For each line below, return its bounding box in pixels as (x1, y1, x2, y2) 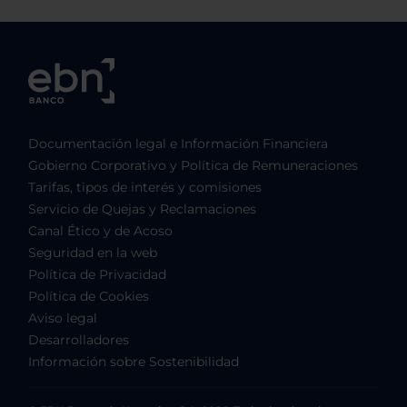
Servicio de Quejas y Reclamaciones (28, 202, 256, 217)
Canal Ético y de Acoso (28, 223, 173, 239)
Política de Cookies (28, 289, 149, 304)
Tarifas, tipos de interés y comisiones (28, 180, 262, 195)
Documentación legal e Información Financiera (28, 136, 328, 152)
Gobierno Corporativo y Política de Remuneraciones (28, 158, 358, 174)
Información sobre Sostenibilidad (28, 354, 239, 370)
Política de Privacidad (28, 267, 166, 283)
